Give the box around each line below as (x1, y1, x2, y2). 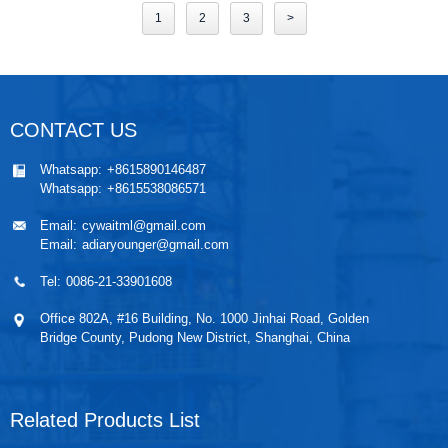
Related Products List (10, 409, 200, 432)
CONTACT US (10, 119, 137, 142)
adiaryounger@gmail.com (82, 237, 229, 253)
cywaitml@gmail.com (82, 218, 206, 234)
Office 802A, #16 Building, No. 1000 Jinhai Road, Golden (40, 311, 369, 327)
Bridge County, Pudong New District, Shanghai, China (40, 330, 350, 346)
